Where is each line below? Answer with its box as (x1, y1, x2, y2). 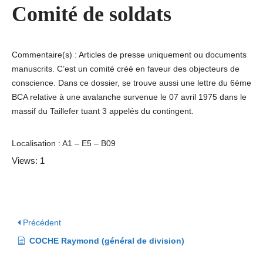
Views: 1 (12, 156, 45, 166)
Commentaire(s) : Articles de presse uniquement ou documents (12, 50, 247, 59)
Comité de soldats (12, 2, 171, 26)
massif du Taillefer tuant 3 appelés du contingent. (12, 106, 194, 116)
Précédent (21, 218, 61, 227)
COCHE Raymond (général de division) (29, 236, 184, 245)
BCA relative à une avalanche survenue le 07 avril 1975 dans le (12, 92, 247, 102)
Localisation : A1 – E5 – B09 (12, 139, 116, 148)
